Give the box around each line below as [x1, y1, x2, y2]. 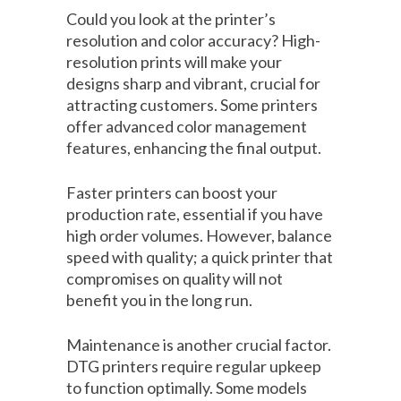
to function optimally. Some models [66, 378, 307, 398]
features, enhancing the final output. [66, 138, 321, 158]
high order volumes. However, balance [66, 226, 332, 246]
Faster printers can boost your [66, 183, 277, 203]
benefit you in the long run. [66, 290, 252, 311]
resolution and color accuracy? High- [66, 30, 320, 51]
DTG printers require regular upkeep [66, 356, 321, 377]
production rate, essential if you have [66, 204, 323, 225]
